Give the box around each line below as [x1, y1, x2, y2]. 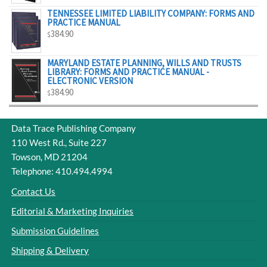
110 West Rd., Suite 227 [11, 137, 107, 148]
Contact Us [11, 186, 56, 197]
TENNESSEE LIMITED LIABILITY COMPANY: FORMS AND [47, 8, 254, 19]
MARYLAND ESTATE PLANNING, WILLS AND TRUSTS [47, 57, 241, 69]
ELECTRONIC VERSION [47, 75, 133, 86]
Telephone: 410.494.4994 [11, 166, 113, 177]
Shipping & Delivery [11, 245, 89, 256]
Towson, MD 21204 [11, 151, 88, 163]
